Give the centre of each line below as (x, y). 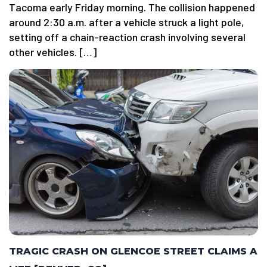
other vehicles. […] (53, 52)
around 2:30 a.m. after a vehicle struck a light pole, (127, 22)
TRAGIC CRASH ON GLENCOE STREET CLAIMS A (133, 252)
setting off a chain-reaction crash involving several (127, 37)
